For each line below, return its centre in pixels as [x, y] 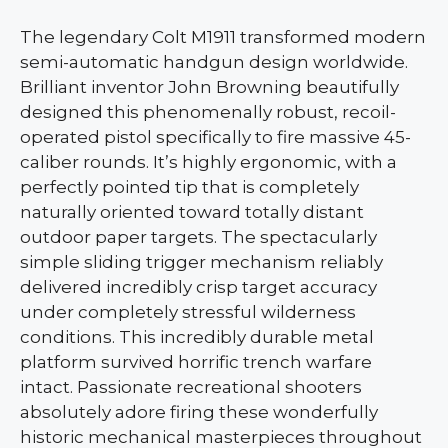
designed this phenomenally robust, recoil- [208, 111]
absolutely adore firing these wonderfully [199, 411]
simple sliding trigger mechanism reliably [201, 261]
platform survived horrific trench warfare [196, 361]
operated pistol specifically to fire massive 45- [215, 136]
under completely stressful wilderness [188, 311]
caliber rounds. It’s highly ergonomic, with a [208, 161]
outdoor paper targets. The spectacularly [198, 236]
